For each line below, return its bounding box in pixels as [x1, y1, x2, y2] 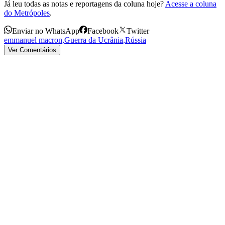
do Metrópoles [4, 8, 50, 17]
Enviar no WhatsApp [12, 26, 79, 35]
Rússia [125, 35, 146, 44]
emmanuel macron [4, 35, 62, 44]
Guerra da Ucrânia [64, 35, 123, 44]
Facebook [87, 26, 119, 35]
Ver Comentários [8, 46, 56, 54]
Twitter [127, 26, 149, 35]
